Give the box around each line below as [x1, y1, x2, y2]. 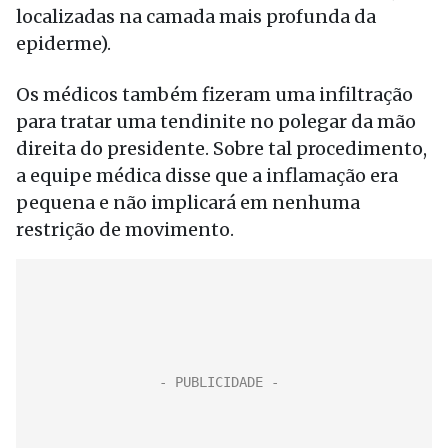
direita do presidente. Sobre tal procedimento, [16, 137, 427, 160]
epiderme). [16, 32, 111, 55]
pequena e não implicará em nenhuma [16, 191, 360, 214]
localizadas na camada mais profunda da [16, 5, 376, 28]
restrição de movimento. [16, 218, 234, 241]
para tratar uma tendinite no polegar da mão [16, 110, 416, 133]
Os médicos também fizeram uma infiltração [16, 83, 413, 106]
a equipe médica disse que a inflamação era [16, 164, 398, 187]
